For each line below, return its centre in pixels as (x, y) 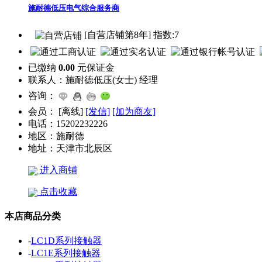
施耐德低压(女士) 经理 (112, 80)
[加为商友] (134, 111)
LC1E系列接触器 (66, 253)
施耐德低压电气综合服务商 (74, 8)
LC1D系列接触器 (66, 241)
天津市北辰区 (84, 148)
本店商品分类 (33, 216)
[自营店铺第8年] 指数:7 (130, 35)
